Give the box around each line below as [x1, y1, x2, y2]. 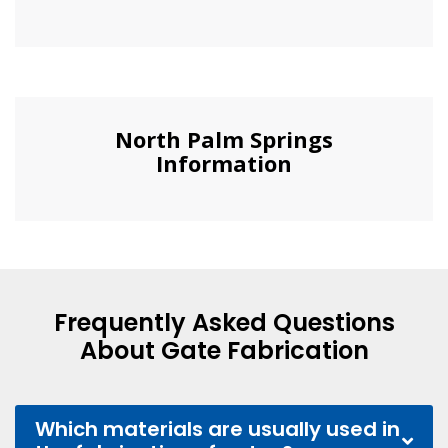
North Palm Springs [115, 124, 333, 155]
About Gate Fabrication [79, 334, 369, 368]
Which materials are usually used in [35, 415, 400, 444]
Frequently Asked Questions [53, 306, 395, 340]
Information [156, 148, 292, 179]
